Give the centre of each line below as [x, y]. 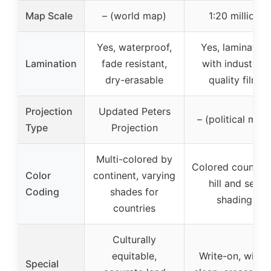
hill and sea [234, 183]
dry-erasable [134, 80]
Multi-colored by [134, 159]
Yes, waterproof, [134, 47]
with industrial [234, 63]
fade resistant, [134, 63]
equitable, [134, 256]
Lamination [51, 63]
